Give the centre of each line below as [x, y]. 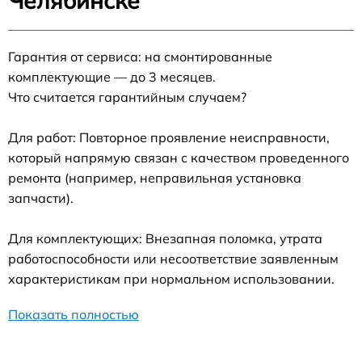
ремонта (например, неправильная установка [155, 177]
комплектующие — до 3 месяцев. [112, 76]
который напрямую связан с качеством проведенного [179, 157]
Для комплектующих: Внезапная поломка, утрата [165, 238]
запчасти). [41, 198]
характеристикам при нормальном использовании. [171, 278]
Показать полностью [74, 314]
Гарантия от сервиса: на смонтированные [140, 56]
